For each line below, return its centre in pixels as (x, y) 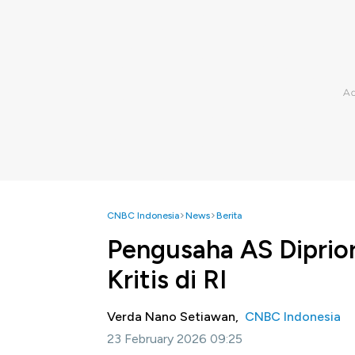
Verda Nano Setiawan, (176, 317)
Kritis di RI (167, 280)
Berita (229, 216)
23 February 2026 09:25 (175, 339)
